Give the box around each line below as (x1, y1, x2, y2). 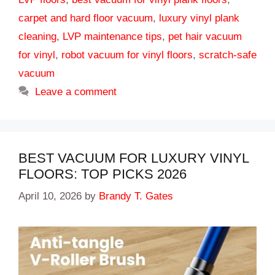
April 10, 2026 (18, 190, 82, 203)
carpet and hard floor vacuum (18, 12, 153, 24)
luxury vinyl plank (159, 12, 239, 24)
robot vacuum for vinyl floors (61, 48, 193, 61)
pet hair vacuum (168, 30, 242, 42)
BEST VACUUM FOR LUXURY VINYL (18, 150, 249, 166)
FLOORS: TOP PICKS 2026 (18, 166, 187, 182)
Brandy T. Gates (99, 190, 173, 203)
